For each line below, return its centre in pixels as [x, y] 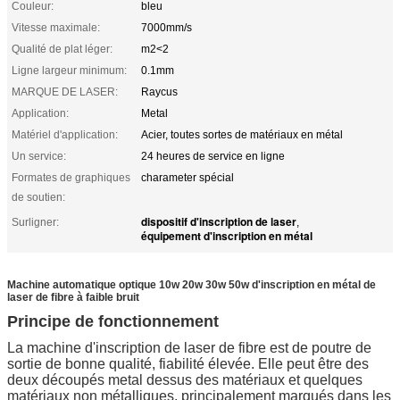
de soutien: [38, 197]
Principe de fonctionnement [113, 321]
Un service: [39, 156]
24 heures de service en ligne [213, 156]
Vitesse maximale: [56, 27]
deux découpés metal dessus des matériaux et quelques [185, 379]
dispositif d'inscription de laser [219, 221]
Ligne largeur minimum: [69, 70]
